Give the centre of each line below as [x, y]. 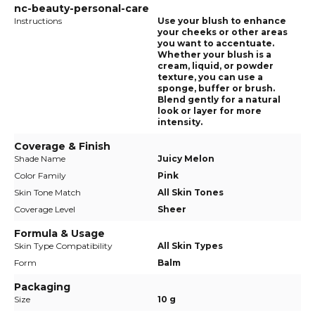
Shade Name [40, 159]
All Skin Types [190, 246]
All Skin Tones [191, 192]
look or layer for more [210, 111]
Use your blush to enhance [222, 21]
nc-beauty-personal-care [82, 8]
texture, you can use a [210, 77]
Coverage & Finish [62, 146]
